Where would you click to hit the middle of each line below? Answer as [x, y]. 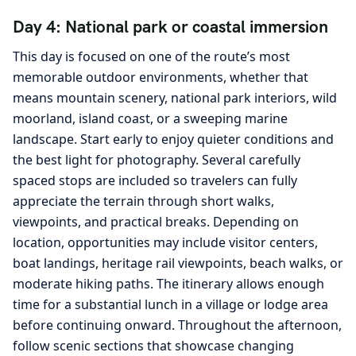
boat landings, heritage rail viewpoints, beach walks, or [178, 263]
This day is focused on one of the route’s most [151, 56]
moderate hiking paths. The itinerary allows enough [168, 283]
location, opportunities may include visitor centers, [165, 242]
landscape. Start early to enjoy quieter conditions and [173, 139]
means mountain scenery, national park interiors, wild [175, 97]
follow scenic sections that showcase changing [153, 345]
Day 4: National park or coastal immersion [170, 27]
